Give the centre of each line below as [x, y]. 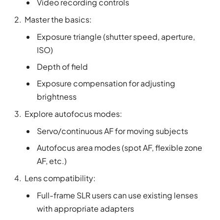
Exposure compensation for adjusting [106, 83]
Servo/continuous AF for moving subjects [112, 131]
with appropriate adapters [85, 208]
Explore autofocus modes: [73, 113]
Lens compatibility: [60, 178]
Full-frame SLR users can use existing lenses [117, 195]
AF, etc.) [52, 161]
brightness [57, 96]
